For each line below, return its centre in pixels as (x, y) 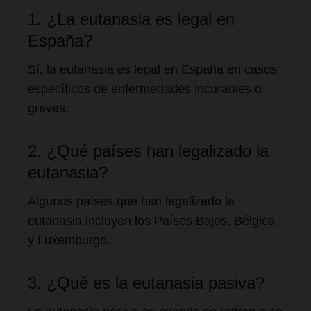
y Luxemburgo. (69, 240)
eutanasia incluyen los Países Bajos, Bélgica (151, 221)
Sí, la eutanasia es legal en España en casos (152, 69)
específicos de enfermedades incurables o (145, 89)
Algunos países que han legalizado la (131, 201)
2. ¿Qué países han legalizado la (148, 151)
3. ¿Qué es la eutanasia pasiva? (146, 283)
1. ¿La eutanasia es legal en (131, 19)
